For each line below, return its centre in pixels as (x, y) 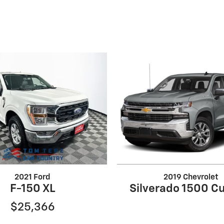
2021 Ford (33, 177)
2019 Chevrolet (191, 177)
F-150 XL (33, 188)
